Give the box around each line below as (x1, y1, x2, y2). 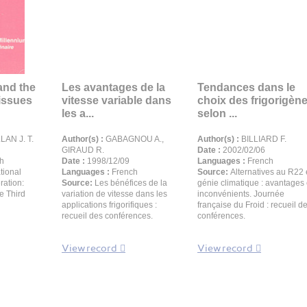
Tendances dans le (197, 82, 295, 93)
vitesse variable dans (62, 95, 171, 106)
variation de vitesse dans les (62, 189, 167, 199)
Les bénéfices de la (95, 178, 167, 188)
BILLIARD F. (239, 134, 286, 144)
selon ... (197, 108, 237, 119)
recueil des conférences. (62, 211, 153, 221)
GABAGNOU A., (103, 134, 164, 144)
